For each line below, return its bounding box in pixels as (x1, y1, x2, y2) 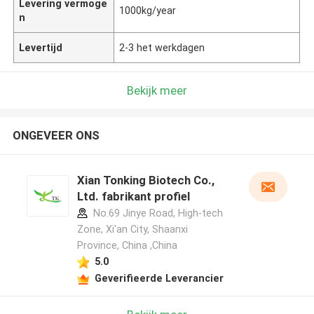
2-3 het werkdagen (119, 41, 205, 53)
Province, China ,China (76, 240, 177, 252)
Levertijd (19, 41, 63, 53)
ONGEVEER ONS (12, 128, 100, 143)
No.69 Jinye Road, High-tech (90, 207, 223, 219)
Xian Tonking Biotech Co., (76, 173, 214, 188)
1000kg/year (119, 4, 177, 16)
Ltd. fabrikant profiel (76, 189, 190, 204)
